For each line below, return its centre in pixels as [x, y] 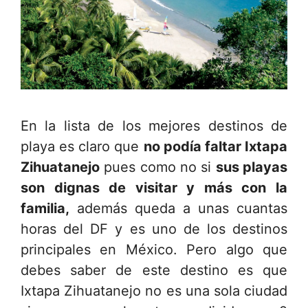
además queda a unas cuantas [178, 209]
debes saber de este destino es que [154, 271]
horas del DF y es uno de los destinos [154, 229]
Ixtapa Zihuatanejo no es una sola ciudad [154, 291]
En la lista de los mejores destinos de [154, 126]
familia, [45, 209]
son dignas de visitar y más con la [154, 188]
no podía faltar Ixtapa [216, 147]
